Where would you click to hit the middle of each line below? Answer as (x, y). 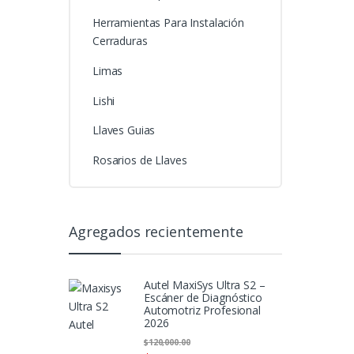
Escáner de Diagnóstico (203, 298)
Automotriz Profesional (202, 311)
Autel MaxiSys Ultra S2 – (205, 285)
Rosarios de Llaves (139, 160)
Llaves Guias (124, 130)
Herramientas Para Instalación (168, 23)
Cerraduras (120, 41)
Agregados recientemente (156, 231)
